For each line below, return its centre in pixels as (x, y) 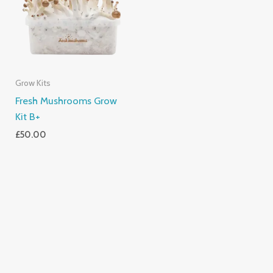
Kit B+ (28, 117)
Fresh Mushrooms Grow (66, 101)
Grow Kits (33, 83)
